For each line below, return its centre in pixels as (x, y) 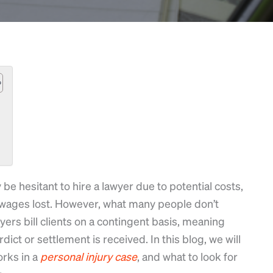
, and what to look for (187, 256)
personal (62, 256)
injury (99, 256)
